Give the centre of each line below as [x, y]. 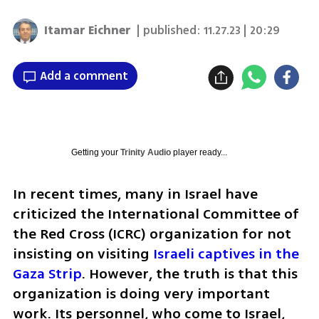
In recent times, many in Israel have [135, 194]
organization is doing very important [141, 294]
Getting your [95, 153]
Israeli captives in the [226, 254]
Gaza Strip [47, 274]
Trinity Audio [145, 153]
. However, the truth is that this [189, 274]
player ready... [199, 153]
